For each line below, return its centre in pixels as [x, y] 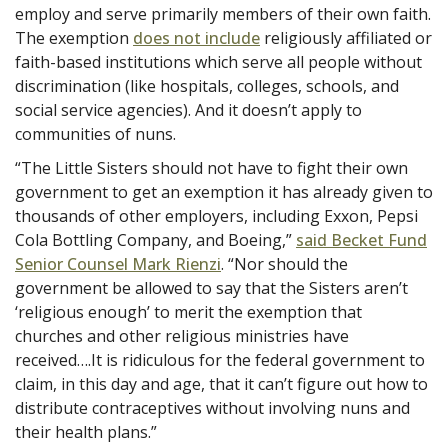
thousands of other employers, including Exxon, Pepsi [216, 215]
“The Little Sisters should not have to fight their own [211, 167]
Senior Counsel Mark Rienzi [118, 263]
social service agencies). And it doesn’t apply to [188, 109]
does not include [196, 37]
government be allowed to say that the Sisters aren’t [211, 287]
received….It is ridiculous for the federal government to [220, 359]
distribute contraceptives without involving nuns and [212, 407]
